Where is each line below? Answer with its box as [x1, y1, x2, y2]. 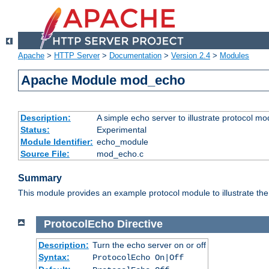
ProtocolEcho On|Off [92, 252, 184, 262]
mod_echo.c [96, 149, 144, 159]
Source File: [20, 149, 70, 159]
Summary [18, 173, 62, 184]
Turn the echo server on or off [92, 240, 206, 250]
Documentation [109, 51, 162, 61]
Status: [20, 125, 50, 135]
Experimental [96, 125, 147, 135]
